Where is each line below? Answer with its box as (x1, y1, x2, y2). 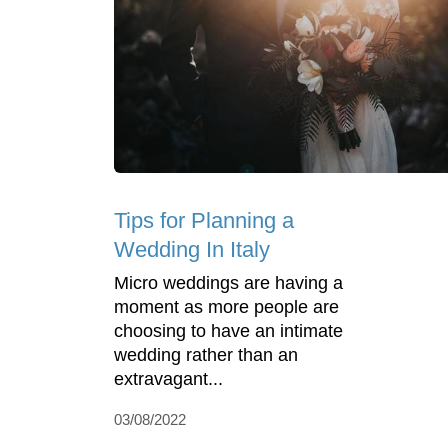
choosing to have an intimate (114, 321, 343, 342)
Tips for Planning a (114, 208, 294, 234)
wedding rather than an (114, 345, 298, 366)
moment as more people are (114, 297, 339, 318)
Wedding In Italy (114, 237, 270, 263)
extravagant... (114, 369, 223, 390)
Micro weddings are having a (114, 273, 343, 294)
